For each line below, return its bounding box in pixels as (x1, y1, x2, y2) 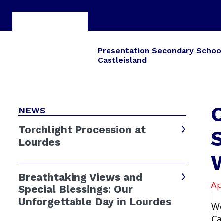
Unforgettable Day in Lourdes (18, 195, 171, 208)
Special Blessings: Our (18, 183, 133, 195)
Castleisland (98, 55, 147, 65)
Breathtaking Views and (18, 170, 142, 183)
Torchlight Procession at (18, 123, 146, 136)
